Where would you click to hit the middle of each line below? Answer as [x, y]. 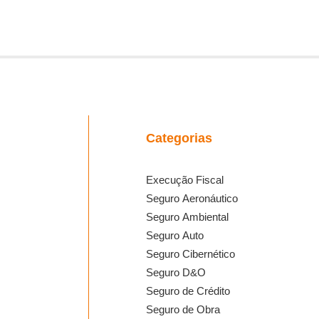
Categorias [179, 138]
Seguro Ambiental [187, 217]
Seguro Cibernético [190, 254]
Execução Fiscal [185, 180]
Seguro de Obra [183, 310]
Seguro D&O [176, 273]
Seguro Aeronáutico [192, 199]
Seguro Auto [175, 236]
